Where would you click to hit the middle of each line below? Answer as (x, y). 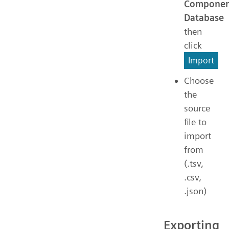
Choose (199, 80)
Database (204, 17)
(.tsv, (194, 163)
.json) (195, 191)
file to (195, 122)
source (197, 108)
